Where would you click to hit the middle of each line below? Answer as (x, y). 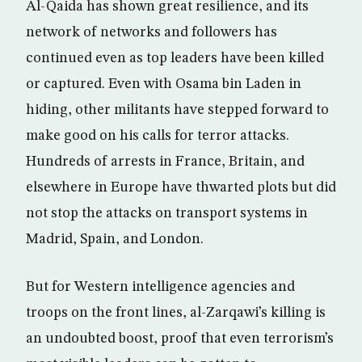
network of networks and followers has (152, 32)
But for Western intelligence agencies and (160, 287)
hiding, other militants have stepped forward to (177, 110)
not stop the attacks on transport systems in (167, 213)
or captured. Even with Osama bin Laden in (164, 84)
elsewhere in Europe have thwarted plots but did (181, 187)
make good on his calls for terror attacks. (158, 136)
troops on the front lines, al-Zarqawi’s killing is (176, 313)
